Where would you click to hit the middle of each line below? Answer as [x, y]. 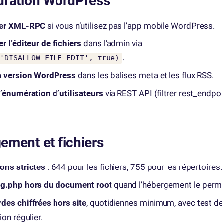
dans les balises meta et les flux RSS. [145, 76]
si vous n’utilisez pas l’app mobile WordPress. [130, 26]
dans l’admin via [112, 43]
